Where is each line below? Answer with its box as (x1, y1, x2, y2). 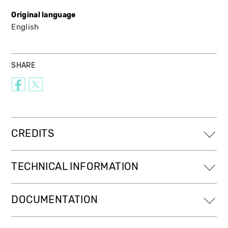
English (11, 22, 39, 32)
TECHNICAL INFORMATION (11, 160, 139, 173)
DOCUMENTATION (11, 193, 98, 206)
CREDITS (11, 127, 54, 139)
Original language (11, 10, 76, 19)
